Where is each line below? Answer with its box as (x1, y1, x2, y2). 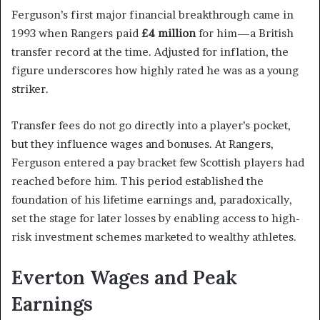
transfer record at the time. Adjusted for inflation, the (11, 45, 289, 59)
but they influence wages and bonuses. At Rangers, (11, 137, 274, 151)
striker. (11, 82, 49, 96)
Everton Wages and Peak (11, 265, 237, 290)
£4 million (141, 26, 196, 41)
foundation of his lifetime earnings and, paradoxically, (11, 193, 292, 207)
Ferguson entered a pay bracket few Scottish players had (11, 156, 304, 170)
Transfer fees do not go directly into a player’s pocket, (11, 119, 291, 133)
